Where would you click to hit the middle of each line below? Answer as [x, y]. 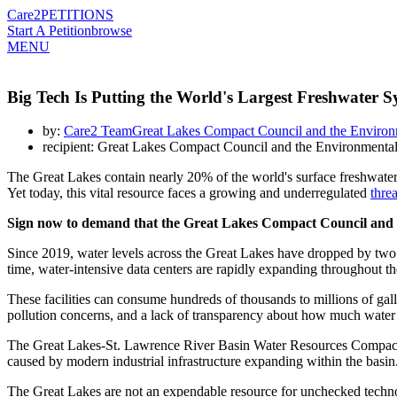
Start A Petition [49, 31]
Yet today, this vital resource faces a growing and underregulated [189, 193]
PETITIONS [77, 15]
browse [112, 31]
